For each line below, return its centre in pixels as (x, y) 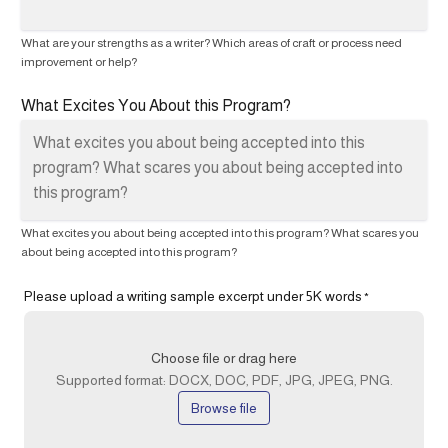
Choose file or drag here (224, 358)
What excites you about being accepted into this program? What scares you (220, 233)
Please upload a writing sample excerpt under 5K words (193, 296)
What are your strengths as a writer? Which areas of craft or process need (211, 43)
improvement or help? (79, 62)
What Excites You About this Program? (156, 106)
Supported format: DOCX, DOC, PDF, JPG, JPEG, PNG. (224, 380)
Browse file (224, 408)
